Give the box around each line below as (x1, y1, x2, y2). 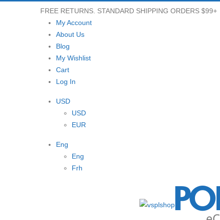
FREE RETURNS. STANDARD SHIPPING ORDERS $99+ (40, 7, 217, 15)
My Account (56, 19, 92, 27)
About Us (56, 30, 84, 38)
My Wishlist (56, 54, 91, 62)
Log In (56, 78, 76, 85)
